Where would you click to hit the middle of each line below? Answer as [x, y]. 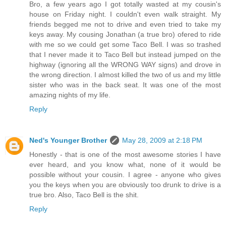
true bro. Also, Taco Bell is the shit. [84, 194]
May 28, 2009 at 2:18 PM [162, 140]
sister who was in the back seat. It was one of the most [125, 84]
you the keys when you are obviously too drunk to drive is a [125, 184]
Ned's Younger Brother [68, 140]
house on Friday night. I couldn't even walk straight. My [125, 14]
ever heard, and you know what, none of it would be [125, 164]
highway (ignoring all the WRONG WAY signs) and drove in [125, 64]
